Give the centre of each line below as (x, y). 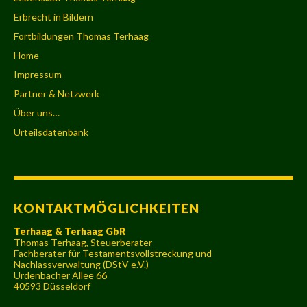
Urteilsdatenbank (51, 132)
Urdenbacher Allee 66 (60, 275)
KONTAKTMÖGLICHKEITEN (107, 208)
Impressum (38, 75)
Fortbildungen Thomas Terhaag (81, 36)
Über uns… (37, 113)
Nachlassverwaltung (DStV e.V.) (81, 265)
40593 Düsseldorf (52, 286)
